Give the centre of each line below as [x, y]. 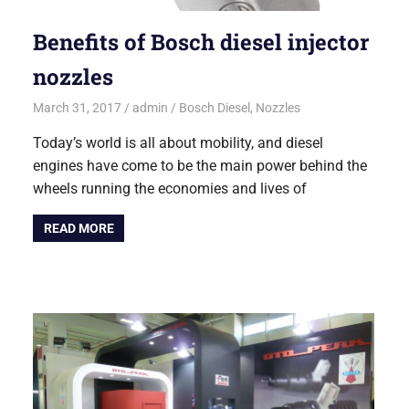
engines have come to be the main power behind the [200, 165]
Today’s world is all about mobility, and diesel [178, 142]
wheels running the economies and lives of [170, 188]
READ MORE [79, 229]
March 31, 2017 [78, 107]
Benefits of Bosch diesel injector [201, 42]
